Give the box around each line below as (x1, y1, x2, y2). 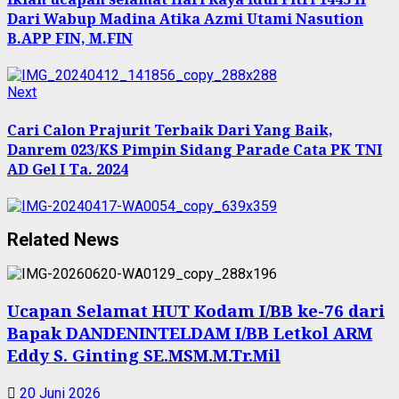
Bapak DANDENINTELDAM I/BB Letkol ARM (7, 321, 372, 344)
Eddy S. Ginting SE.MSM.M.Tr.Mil (7, 343, 281, 366)
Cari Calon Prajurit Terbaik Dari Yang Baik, (7, 119, 333, 140)
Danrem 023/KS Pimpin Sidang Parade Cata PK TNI (7, 139, 382, 159)
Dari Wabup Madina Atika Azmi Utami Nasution (7, 9, 363, 29)
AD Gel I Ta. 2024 (7, 159, 128, 179)
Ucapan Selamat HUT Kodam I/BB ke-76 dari (7, 298, 385, 322)
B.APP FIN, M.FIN (7, 28, 133, 49)
